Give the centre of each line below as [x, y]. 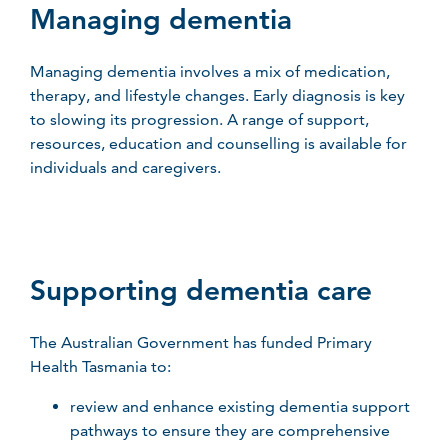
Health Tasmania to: [100, 366]
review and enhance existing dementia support [240, 406]
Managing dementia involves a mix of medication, [210, 71]
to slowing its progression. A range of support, [199, 119]
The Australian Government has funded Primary [201, 342]
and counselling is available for [294, 143]
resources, [69, 143]
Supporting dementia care [201, 290]
